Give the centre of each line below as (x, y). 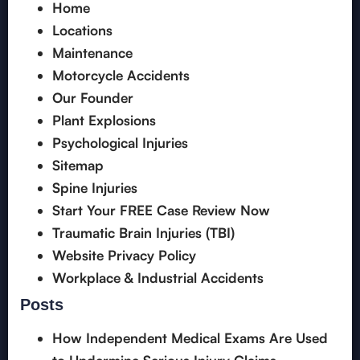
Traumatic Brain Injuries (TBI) (143, 233)
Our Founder (93, 98)
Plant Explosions (104, 121)
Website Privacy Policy (124, 256)
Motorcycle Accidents (121, 76)
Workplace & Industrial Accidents (158, 278)
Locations (82, 31)
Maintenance (92, 53)
